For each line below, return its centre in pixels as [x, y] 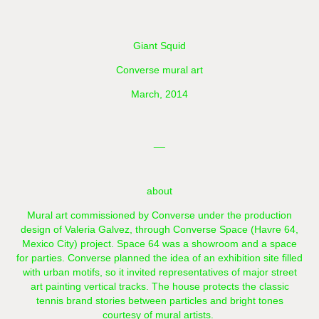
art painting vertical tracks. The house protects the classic [159, 287]
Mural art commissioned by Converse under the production [159, 215]
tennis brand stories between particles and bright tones [159, 301]
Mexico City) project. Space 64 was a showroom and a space [159, 244]
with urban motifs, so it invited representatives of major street [159, 272]
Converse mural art [159, 70]
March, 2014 [159, 94]
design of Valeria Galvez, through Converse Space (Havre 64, [159, 230]
